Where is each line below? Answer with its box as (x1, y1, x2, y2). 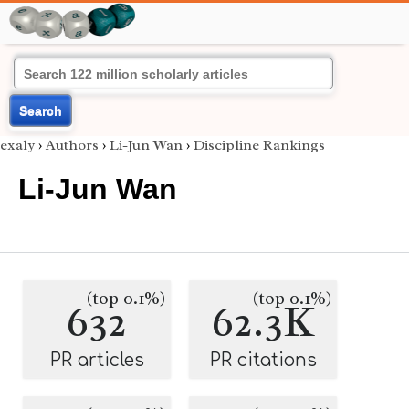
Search (19, 103, 62, 118)
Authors (46, 136, 99, 154)
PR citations (209, 351, 317, 370)
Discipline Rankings (194, 136, 325, 154)
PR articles (49, 351, 144, 370)
